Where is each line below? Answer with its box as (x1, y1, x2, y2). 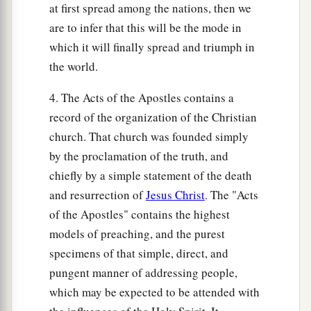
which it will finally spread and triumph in (49, 39, 255, 56)
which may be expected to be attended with (49, 284, 260, 301)
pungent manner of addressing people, (49, 264, 237, 281)
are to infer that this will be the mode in (49, 19, 242, 36)
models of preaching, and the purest (49, 226, 225, 242)
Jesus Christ (146, 187, 205, 203)
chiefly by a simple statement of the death (49, 167, 252, 184)
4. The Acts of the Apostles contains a (49, 90, 234, 106)
